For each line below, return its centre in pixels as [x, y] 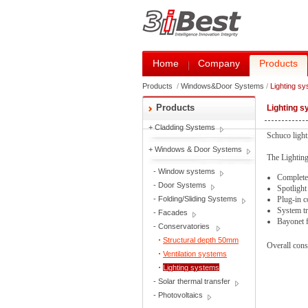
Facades [173, 212]
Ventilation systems [195, 254]
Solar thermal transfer [194, 281]
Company [219, 63]
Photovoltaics [180, 295]
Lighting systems [191, 267]
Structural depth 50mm [201, 240]
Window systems [187, 171]
